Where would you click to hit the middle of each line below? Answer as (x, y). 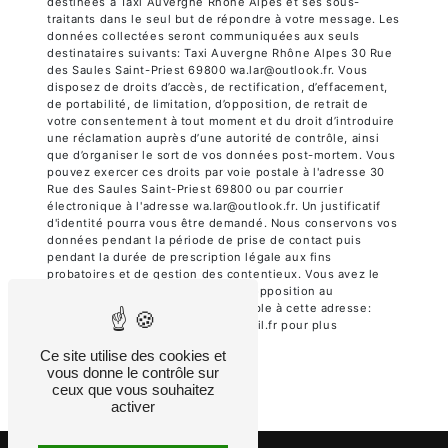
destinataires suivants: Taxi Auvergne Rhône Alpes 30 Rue (220, 53)
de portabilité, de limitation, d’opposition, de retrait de (208, 104)
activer (133, 406)
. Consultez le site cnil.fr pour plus (235, 325)
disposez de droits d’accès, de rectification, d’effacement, (218, 87)
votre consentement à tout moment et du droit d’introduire (221, 121)
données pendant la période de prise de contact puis (204, 240)
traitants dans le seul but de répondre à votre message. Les (224, 19)
